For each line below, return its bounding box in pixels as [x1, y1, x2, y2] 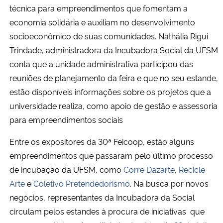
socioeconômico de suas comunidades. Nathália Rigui [9, 30, 208, 41]
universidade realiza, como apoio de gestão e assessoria [9, 100, 218, 111]
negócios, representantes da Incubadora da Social [9, 191, 195, 203]
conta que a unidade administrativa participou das [9, 58, 193, 69]
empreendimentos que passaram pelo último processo [9, 149, 213, 161]
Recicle [179, 163, 205, 175]
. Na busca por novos [130, 177, 209, 189]
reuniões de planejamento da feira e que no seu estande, [9, 72, 218, 83]
